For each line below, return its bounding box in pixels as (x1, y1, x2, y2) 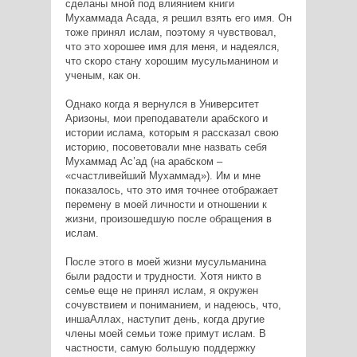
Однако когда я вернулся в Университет (65, 98, 259, 111)
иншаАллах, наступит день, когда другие (65, 313, 265, 326)
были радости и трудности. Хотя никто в (65, 270, 261, 283)
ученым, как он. (65, 69, 141, 82)
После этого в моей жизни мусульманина (65, 256, 266, 269)
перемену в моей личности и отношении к (65, 198, 267, 211)
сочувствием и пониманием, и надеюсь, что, (65, 299, 281, 312)
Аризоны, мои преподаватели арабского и (65, 112, 268, 125)
